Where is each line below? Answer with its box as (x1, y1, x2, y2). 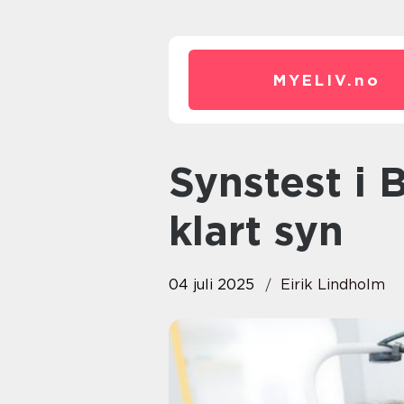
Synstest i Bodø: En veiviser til (169, 158, 194, 207)
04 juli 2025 (169, 276, 254, 293)
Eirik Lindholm (280, 276, 385, 293)
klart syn (169, 207, 344, 255)
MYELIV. (272, 71, 354, 89)
